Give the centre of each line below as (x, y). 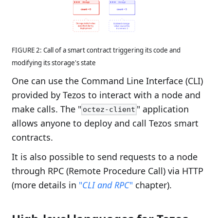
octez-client (109, 110)
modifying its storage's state (54, 63)
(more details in (45, 185)
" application (163, 109)
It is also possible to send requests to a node (105, 157)
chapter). (152, 185)
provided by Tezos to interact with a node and (106, 95)
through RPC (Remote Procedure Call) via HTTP (108, 171)
